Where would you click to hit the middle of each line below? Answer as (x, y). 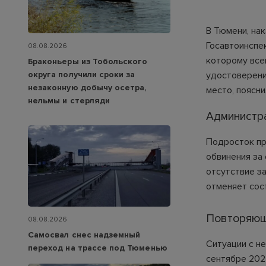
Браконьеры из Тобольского (88, 62)
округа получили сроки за (82, 75)
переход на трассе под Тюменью (98, 248)
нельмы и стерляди (69, 101)
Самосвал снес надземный (84, 235)
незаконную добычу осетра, (87, 88)
